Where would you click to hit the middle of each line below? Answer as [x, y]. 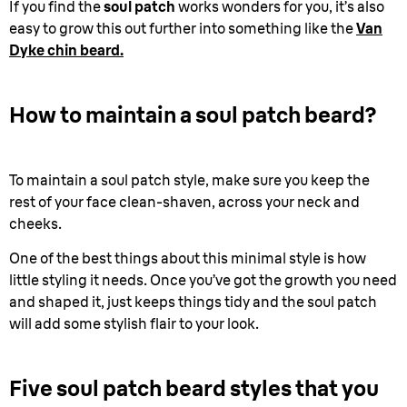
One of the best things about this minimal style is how [188, 258]
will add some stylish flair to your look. [134, 323]
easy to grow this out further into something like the [183, 28]
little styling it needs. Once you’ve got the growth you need [203, 280]
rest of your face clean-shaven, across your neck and [184, 202]
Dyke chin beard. [66, 50]
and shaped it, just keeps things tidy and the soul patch [193, 302]
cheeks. [35, 223]
